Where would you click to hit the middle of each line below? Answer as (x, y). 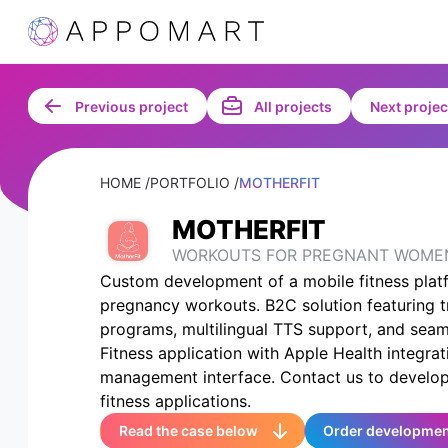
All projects (293, 106)
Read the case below (188, 430)
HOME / (125, 182)
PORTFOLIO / (194, 182)
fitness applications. (175, 401)
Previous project (131, 106)
